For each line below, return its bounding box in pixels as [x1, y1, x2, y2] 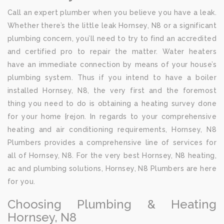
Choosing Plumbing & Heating [7, 197, 216, 211]
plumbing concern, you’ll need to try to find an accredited [7, 34, 216, 42]
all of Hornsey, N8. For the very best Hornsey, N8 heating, [7, 151, 216, 159]
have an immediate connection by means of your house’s [7, 60, 216, 68]
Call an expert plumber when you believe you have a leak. [7, 8, 216, 16]
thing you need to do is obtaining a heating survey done [7, 99, 216, 107]
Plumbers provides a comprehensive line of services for [7, 138, 216, 146]
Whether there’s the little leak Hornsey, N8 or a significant [7, 21, 216, 29]
